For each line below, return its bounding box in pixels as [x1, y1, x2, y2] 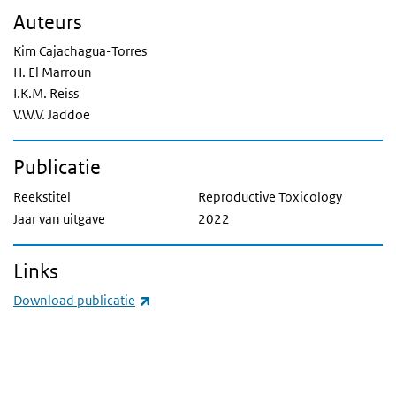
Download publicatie [13, 292, 135, 309]
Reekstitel [13, 188, 71, 206]
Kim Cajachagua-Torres [13, 42, 147, 59]
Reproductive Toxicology [198, 188, 342, 206]
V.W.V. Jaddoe [13, 106, 90, 123]
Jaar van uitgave [13, 210, 105, 228]
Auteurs [13, 11, 82, 34]
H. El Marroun [13, 64, 92, 80]
